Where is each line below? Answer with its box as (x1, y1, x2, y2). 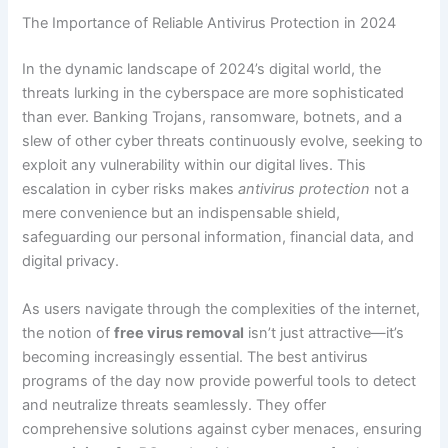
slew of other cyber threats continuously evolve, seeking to (22, 132, 424, 151)
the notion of (22, 323, 115, 342)
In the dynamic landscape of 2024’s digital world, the (22, 60, 382, 79)
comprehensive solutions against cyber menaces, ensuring (22, 419, 423, 438)
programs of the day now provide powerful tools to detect (22, 371, 417, 390)
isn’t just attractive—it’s (244, 323, 405, 342)
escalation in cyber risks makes (22, 180, 239, 199)
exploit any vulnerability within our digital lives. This (22, 156, 367, 175)
